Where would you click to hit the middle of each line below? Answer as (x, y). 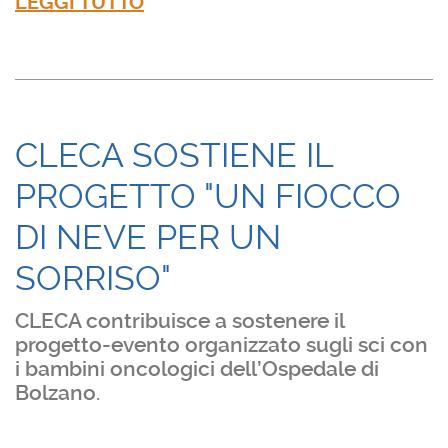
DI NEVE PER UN (148, 237)
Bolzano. (57, 393)
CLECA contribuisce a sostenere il (179, 321)
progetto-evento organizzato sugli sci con (221, 345)
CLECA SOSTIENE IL (174, 155)
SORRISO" (93, 278)
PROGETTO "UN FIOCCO (208, 196)
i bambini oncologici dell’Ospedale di (197, 369)
